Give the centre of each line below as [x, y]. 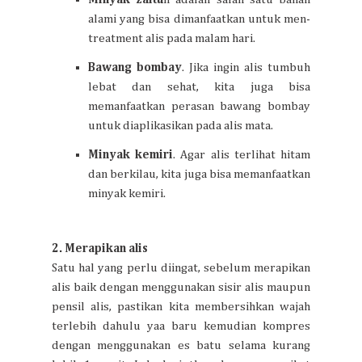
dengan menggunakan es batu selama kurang [181, 345]
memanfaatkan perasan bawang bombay [199, 106]
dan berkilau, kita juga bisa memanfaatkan [199, 174]
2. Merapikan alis [100, 248]
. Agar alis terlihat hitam [242, 154]
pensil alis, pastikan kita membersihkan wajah [181, 306]
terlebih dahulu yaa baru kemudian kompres [181, 326]
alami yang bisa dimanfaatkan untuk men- [199, 19]
